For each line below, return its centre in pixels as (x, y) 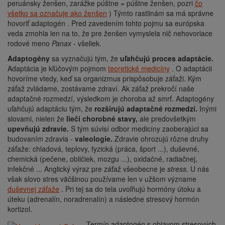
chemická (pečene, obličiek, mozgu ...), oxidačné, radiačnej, (102, 158)
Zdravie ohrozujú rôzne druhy (160, 138)
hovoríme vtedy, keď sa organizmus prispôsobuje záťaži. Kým (104, 78)
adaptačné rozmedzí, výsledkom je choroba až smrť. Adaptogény (111, 98)
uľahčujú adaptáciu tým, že (51, 108)
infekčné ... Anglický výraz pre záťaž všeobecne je (87, 168)
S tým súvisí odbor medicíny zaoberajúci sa (139, 128)
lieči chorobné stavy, (102, 118)
